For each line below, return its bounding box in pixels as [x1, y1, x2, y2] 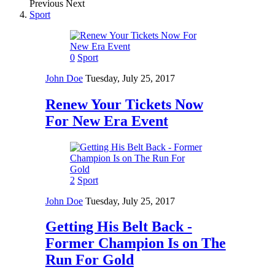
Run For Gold [45, 252, 134, 268]
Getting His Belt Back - [45, 219, 192, 235]
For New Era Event [45, 112, 168, 129]
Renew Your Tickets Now [45, 96, 203, 112]
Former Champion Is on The [45, 235, 226, 252]
